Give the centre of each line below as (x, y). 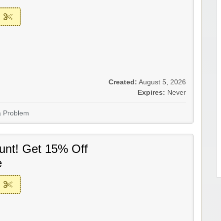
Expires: (151, 93)
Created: (123, 82)
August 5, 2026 (162, 82)
